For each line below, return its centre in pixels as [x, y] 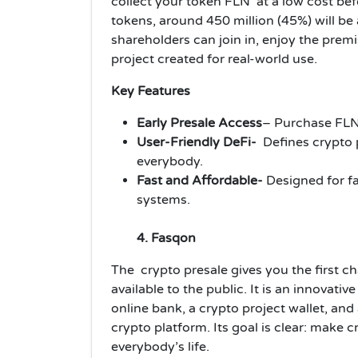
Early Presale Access [199, 123]
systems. [163, 199]
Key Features [151, 91]
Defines [286, 142]
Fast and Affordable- [200, 180]
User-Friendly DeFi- [197, 142]
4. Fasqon [168, 238]
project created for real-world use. [214, 59]
